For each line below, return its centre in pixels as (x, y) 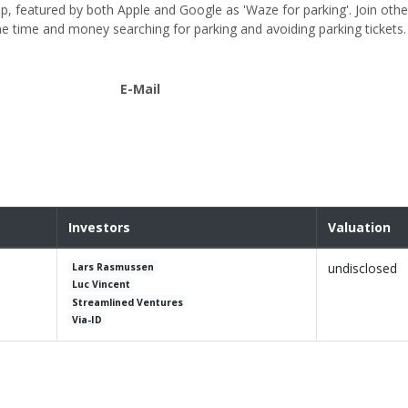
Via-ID (87, 319)
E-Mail (141, 89)
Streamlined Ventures (128, 302)
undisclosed (362, 269)
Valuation (359, 228)
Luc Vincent (102, 285)
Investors (99, 228)
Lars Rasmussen (113, 267)
